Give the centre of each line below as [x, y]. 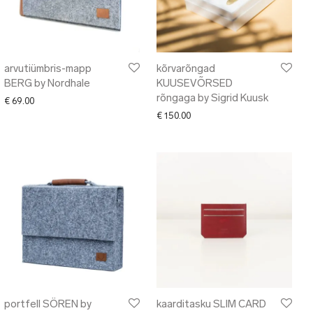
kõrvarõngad [186, 70]
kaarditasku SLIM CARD [211, 305]
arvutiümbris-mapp [48, 70]
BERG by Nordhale [47, 84]
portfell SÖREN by [48, 305]
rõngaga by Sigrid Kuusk [212, 99]
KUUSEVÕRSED [195, 84]
